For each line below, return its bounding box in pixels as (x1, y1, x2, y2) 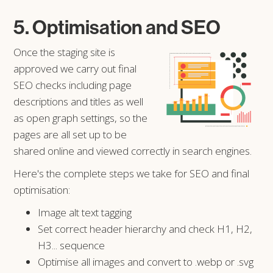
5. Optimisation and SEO (13, 14, 221, 39)
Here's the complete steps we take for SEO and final (13, 166, 250, 180)
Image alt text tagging (38, 205, 132, 219)
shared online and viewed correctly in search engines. (13, 143, 252, 158)
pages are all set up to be (13, 127, 127, 141)
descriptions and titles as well (13, 94, 144, 108)
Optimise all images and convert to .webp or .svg (38, 254, 254, 269)
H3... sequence (38, 238, 105, 252)
